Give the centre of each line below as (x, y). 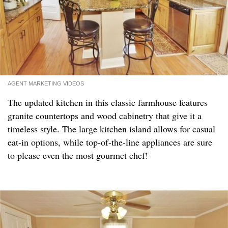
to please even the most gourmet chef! (78, 155)
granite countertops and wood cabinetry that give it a (105, 116)
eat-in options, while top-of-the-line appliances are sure (110, 142)
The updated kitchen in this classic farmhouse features (108, 103)
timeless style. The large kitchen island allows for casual (111, 129)
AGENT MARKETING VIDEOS (46, 84)
